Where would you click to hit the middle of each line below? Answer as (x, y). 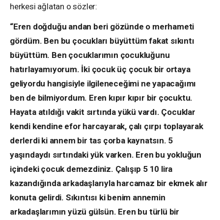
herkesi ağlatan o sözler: (54, 6)
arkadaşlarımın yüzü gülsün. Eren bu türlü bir (95, 211)
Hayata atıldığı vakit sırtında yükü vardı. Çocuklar (103, 112)
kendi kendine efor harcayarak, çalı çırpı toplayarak (107, 126)
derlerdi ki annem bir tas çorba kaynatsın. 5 (92, 140)
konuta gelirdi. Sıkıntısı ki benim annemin (88, 197)
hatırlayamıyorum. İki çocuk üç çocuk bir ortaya (100, 69)
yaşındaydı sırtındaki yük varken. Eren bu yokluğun (106, 154)
